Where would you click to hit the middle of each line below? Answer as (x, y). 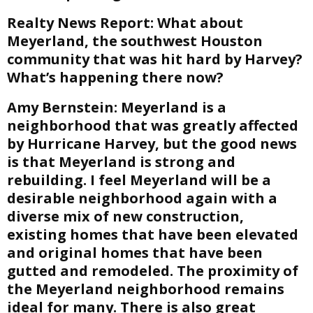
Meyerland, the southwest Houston (135, 41)
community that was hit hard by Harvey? (155, 59)
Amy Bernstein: (62, 107)
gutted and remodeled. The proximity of (153, 271)
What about (198, 23)
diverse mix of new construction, (125, 216)
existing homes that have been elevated (153, 234)
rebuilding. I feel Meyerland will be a (139, 180)
